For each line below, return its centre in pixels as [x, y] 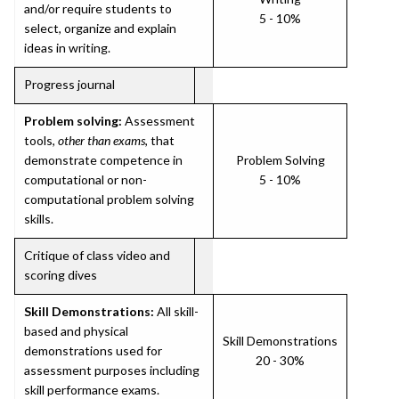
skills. [39, 219]
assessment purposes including [112, 370]
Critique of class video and [97, 255]
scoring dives [61, 275]
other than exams [102, 140]
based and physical [76, 331]
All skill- [176, 311]
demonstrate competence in [103, 160]
